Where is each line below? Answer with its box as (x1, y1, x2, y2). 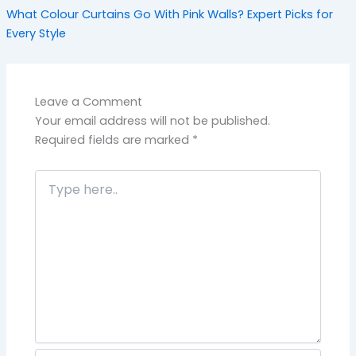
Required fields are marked (35, 131, 193, 148)
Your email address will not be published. (35, 112, 271, 129)
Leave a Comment (35, 93, 143, 110)
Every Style (6, 25, 66, 41)
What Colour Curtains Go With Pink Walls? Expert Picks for (6, 6, 333, 22)
